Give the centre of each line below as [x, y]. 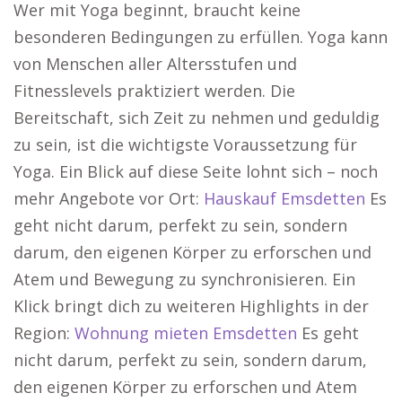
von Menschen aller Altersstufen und [155, 64]
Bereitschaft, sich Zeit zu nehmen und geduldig [197, 118]
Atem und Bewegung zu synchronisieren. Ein [184, 279]
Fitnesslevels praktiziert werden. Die [154, 91]
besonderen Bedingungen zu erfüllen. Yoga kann [201, 37]
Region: [44, 333]
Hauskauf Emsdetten [284, 198]
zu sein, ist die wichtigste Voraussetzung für [185, 144]
